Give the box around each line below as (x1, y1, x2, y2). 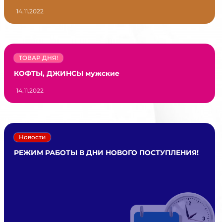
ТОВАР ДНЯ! (18, 54, 58, 61)
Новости (18, 133, 46, 141)
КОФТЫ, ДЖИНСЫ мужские (13, 68, 119, 78)
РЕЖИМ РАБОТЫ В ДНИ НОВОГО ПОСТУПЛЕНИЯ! (13, 148, 199, 157)
